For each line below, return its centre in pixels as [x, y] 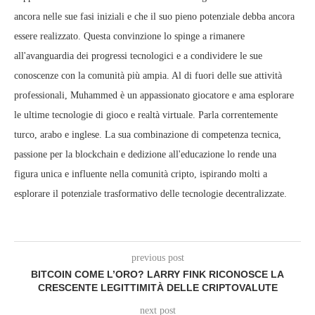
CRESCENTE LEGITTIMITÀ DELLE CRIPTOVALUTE [157, 288]
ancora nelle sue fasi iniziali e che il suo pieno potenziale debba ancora [154, 17]
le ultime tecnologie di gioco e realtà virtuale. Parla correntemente [146, 115]
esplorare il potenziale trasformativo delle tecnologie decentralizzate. [150, 194]
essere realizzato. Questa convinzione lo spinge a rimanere [129, 36]
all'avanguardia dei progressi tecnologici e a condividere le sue [138, 56]
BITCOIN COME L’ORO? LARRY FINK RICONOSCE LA [157, 274]
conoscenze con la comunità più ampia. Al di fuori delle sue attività [148, 76]
